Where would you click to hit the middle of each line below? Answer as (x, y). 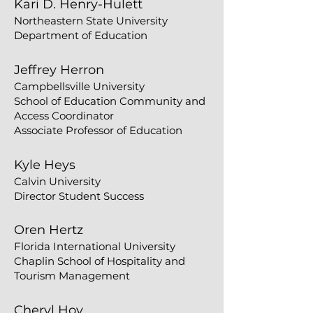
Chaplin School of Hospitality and (100, 261)
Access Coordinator (64, 116)
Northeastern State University (91, 21)
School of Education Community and (110, 101)
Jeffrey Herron (61, 70)
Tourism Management (72, 276)
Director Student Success (79, 196)
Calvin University (57, 181)
